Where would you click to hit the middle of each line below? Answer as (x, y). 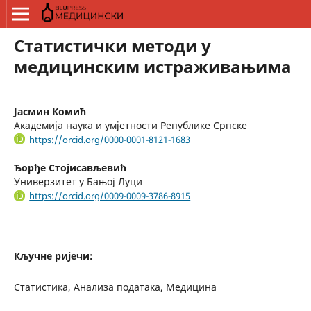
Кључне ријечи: (53, 256)
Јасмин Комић (50, 111)
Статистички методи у (112, 45)
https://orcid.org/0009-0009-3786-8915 (110, 196)
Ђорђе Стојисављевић (70, 168)
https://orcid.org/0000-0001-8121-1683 (110, 139)
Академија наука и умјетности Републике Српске (130, 125)
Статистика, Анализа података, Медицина (115, 287)
